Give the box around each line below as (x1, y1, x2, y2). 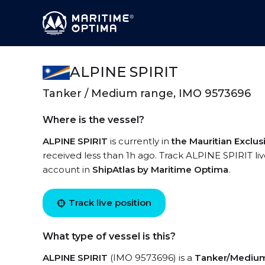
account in (43, 164, 92, 175)
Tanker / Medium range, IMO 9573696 (43, 87, 251, 100)
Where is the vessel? (43, 114, 144, 125)
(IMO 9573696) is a (108, 252, 195, 263)
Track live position (69, 197, 151, 208)
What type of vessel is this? (43, 231, 176, 242)
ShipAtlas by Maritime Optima (92, 164, 228, 175)
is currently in (108, 135, 172, 147)
